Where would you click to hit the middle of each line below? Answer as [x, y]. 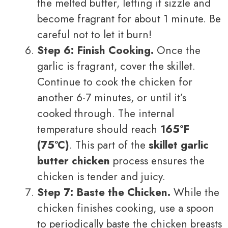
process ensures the [157, 161]
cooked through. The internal [106, 114]
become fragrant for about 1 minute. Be [129, 19]
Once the [177, 51]
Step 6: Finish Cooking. [95, 51]
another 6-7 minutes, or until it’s [112, 98]
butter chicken [74, 161]
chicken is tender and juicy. [101, 177]
